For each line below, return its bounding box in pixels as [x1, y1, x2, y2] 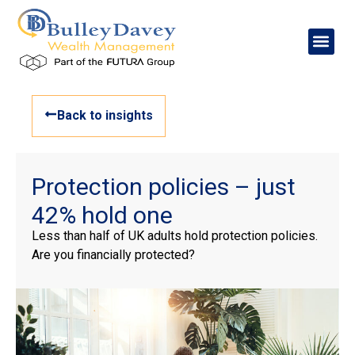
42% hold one [32, 201, 173, 229]
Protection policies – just [32, 173, 296, 200]
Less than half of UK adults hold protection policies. [32, 228, 318, 243]
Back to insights [57, 108, 153, 123]
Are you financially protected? [32, 247, 195, 262]
